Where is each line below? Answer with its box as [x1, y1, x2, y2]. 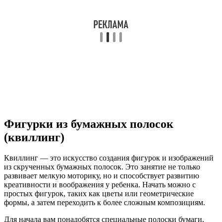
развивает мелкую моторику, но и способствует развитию [4, 171, 199, 180]
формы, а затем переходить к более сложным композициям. [4, 198, 205, 207]
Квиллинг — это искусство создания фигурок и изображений [4, 154, 214, 163]
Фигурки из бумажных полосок [4, 117, 173, 130]
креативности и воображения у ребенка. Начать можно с [4, 180, 196, 189]
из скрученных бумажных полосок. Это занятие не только [4, 163, 200, 171]
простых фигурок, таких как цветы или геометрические [4, 189, 194, 198]
